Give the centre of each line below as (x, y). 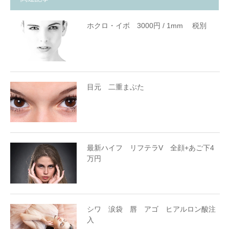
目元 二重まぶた (116, 87)
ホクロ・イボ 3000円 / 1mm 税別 (147, 25)
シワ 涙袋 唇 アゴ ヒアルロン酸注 (151, 209)
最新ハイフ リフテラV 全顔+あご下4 (151, 148)
